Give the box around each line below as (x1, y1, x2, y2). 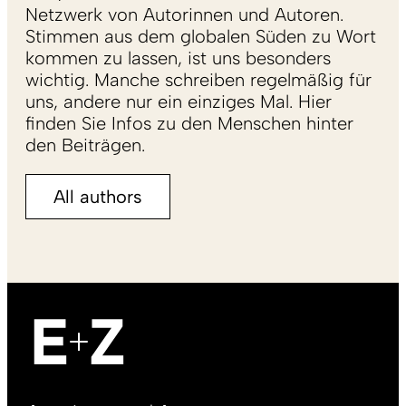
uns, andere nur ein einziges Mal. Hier (25, 90, 332, 112)
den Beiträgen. (25, 133, 145, 156)
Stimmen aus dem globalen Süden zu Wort (25, 24, 376, 47)
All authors (53, 185, 142, 208)
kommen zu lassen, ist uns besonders (25, 46, 331, 69)
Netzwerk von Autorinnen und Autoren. (25, 3, 343, 25)
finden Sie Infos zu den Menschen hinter (25, 111, 353, 134)
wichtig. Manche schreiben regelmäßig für (25, 68, 372, 91)
